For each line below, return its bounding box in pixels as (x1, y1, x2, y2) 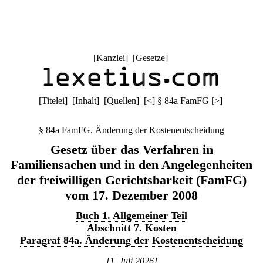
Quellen (106, 96, 136, 106)
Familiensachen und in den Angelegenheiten (11, 157, 252, 172)
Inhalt (75, 96, 96, 106)
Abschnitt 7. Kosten (86, 222, 177, 234)
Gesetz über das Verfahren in (50, 142, 213, 157)
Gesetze (135, 53, 165, 63)
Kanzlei (96, 53, 125, 63)
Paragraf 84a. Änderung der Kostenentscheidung (20, 234, 243, 246)
